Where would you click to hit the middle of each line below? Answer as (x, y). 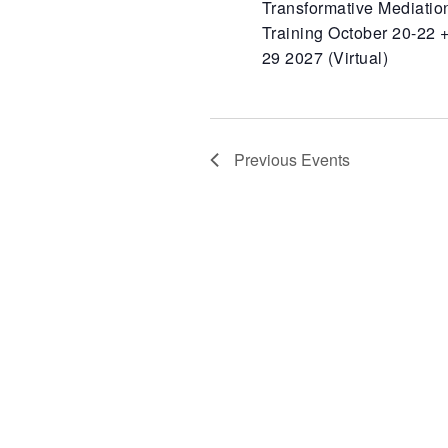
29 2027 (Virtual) (325, 58)
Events (325, 160)
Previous (267, 160)
